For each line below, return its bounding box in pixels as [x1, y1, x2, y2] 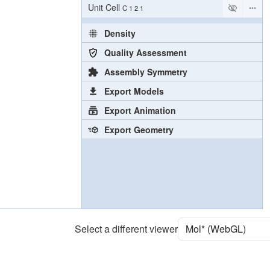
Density [104, 27, 136, 39]
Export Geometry [104, 123, 174, 136]
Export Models [104, 84, 164, 97]
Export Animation [104, 104, 176, 116]
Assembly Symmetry [104, 65, 187, 78]
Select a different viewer [75, 221, 178, 236]
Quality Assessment [104, 46, 187, 58]
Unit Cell [88, 1, 120, 14]
